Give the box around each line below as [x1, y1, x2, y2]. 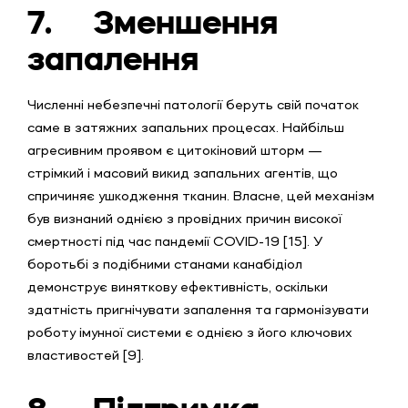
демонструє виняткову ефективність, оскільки [27, 280, 328, 295]
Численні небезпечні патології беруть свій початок [27, 98, 359, 113]
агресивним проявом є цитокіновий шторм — [27, 144, 322, 158]
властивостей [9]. [27, 349, 144, 363]
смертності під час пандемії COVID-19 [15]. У [27, 235, 323, 250]
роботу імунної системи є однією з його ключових [27, 326, 352, 341]
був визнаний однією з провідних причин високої [27, 212, 342, 227]
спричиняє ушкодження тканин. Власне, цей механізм [27, 189, 374, 204]
